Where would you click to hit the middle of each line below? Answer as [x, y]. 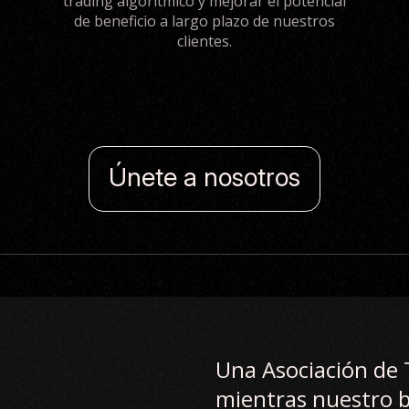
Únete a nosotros [204, 177]
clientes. [204, 41]
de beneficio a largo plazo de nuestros [204, 21]
